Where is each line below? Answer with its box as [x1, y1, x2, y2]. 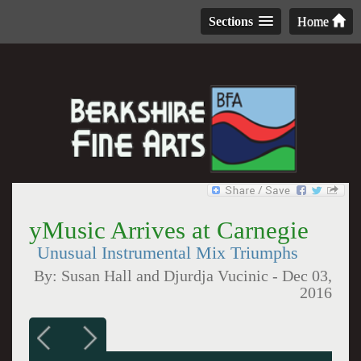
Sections [209, 15, 253, 28]
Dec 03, [282, 268, 333, 284]
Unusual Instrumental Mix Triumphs [36, 243, 298, 263]
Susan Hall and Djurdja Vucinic [61, 268, 269, 284]
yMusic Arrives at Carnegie [28, 216, 309, 244]
